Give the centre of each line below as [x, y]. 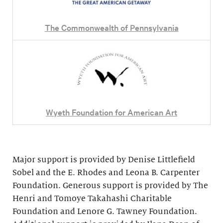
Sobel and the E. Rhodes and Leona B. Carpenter [106, 172]
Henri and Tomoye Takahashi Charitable [92, 198]
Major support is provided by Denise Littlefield [104, 160]
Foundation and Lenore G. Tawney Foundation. [105, 211]
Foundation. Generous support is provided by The [110, 185]
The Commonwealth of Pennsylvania [111, 27]
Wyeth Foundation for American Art [111, 111]
